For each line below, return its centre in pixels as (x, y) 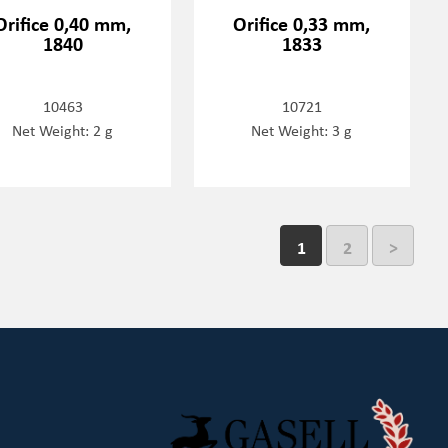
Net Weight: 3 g (302, 129)
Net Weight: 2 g (63, 129)
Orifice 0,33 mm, (302, 23)
